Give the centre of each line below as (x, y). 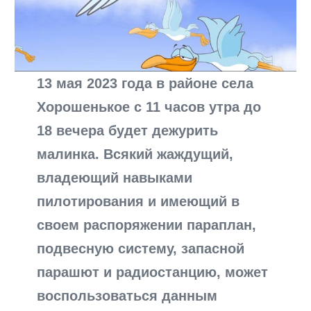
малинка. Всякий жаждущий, (135, 154)
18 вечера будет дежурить (128, 130)
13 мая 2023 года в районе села (145, 83)
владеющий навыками (115, 177)
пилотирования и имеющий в (138, 201)
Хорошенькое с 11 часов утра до (149, 107)
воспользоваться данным (127, 295)
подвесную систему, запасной (141, 248)
